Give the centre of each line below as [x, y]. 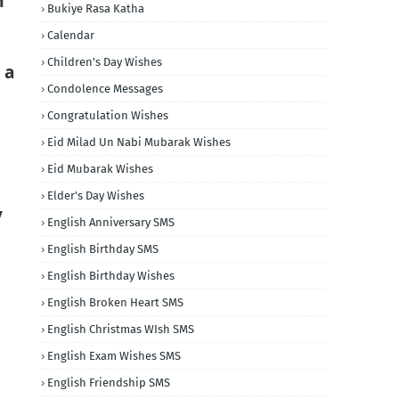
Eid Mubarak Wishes [100, 169]
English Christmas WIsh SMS [121, 329]
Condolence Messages [105, 89]
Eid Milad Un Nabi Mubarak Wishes [139, 142]
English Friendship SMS [109, 383]
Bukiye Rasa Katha [96, 8]
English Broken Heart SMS [115, 302]
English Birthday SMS [103, 249]
